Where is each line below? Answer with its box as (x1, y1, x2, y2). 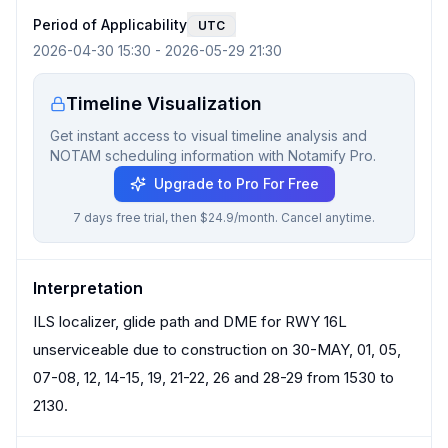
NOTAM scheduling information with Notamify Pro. (50, 147, 376, 164)
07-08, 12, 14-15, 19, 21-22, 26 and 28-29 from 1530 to (33, 368, 394, 387)
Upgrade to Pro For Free (153, 175, 319, 192)
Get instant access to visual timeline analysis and (50, 127, 367, 144)
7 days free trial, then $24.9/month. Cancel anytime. (73, 210, 375, 225)
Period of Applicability (33, 15, 187, 33)
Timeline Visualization (66, 93, 262, 114)
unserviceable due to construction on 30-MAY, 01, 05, (33, 340, 401, 359)
